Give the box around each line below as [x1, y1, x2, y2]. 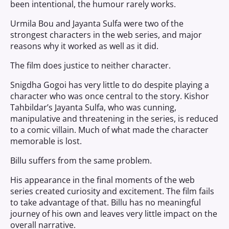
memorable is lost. [10, 135, 82, 147]
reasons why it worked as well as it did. [10, 40, 158, 52]
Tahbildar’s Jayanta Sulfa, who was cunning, [10, 102, 176, 113]
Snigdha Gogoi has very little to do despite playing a [10, 79, 209, 90]
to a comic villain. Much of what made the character [10, 124, 209, 135]
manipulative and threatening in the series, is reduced [10, 113, 218, 124]
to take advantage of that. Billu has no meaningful [10, 197, 201, 208]
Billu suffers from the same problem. [10, 155, 152, 166]
